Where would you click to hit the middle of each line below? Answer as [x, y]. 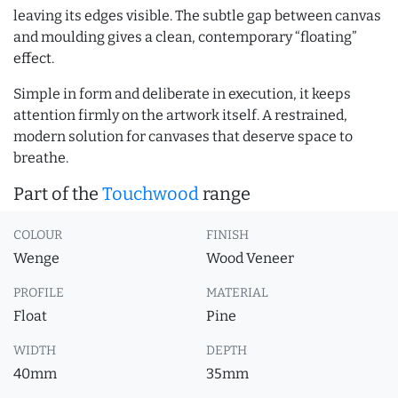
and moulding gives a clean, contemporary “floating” [185, 37]
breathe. [41, 158]
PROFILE [39, 293]
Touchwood [151, 194]
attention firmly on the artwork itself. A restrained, [180, 115]
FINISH [227, 235]
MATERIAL [237, 293]
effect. [34, 58]
